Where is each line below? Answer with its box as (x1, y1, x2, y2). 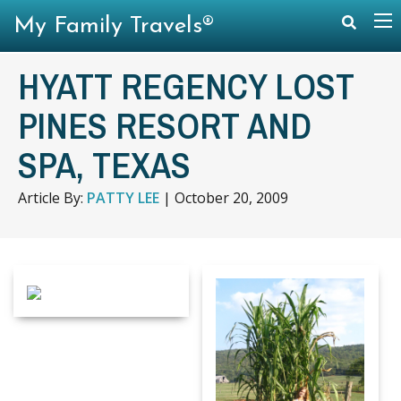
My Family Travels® (13, 14, 214, 38)
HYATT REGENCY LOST (18, 63, 354, 110)
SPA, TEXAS (18, 141, 191, 189)
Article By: (18, 188, 87, 208)
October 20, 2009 (175, 188, 288, 208)
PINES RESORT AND (18, 102, 311, 149)
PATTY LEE (87, 188, 159, 208)
